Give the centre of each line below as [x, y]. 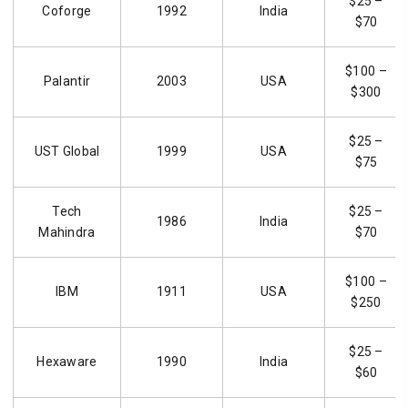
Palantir [67, 81]
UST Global [67, 151]
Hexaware [67, 361]
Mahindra [67, 232]
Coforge [67, 10]
